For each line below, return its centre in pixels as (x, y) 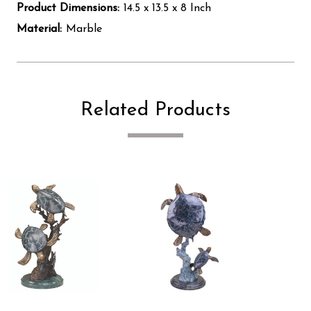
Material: (39, 29)
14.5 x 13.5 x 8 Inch (167, 8)
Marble (84, 29)
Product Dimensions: (68, 8)
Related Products (155, 110)
